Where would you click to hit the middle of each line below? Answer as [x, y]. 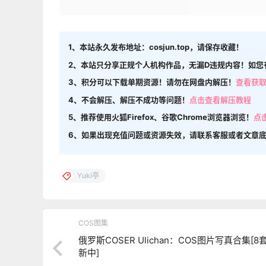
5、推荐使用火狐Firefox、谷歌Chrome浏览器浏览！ [161, 117]
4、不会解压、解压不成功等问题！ [129, 99]
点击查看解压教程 [220, 99]
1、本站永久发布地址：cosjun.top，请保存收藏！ [156, 47]
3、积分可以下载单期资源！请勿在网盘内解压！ [152, 82]
